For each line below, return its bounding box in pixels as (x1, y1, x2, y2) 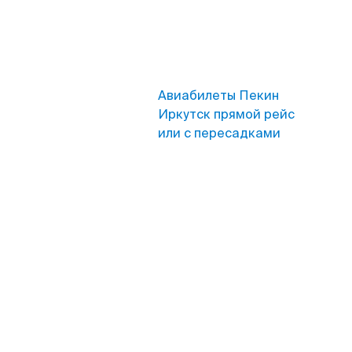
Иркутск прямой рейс (158, 106, 295, 123)
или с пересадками (158, 125, 280, 141)
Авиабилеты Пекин (158, 87, 279, 104)
